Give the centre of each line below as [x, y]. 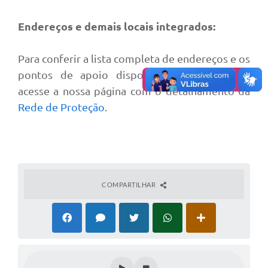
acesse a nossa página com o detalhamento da [134, 91]
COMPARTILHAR [130, 184]
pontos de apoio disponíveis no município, [134, 74]
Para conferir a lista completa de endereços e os [134, 58]
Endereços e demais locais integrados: [117, 26]
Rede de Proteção [61, 107]
